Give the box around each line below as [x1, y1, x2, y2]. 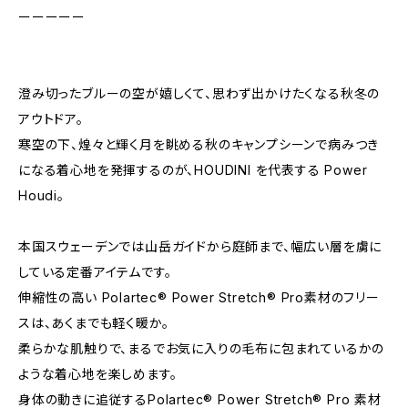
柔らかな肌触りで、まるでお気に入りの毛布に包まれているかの [18, 341, 385, 356]
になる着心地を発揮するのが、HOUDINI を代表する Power [18, 162, 368, 178]
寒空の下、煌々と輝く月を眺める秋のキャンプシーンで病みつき [18, 137, 380, 152]
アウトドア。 [18, 111, 84, 127]
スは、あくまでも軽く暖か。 [18, 315, 169, 331]
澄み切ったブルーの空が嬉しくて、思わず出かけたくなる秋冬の [18, 86, 381, 101]
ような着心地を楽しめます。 [18, 366, 178, 382]
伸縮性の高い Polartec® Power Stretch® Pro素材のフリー [18, 290, 380, 305]
